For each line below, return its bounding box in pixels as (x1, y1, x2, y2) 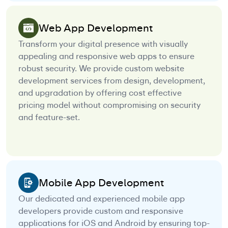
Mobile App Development (39, 176, 164, 190)
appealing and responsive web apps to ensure (18, 51, 194, 62)
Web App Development (39, 21, 153, 35)
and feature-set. (18, 112, 80, 123)
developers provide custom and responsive (18, 206, 183, 217)
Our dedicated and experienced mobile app (18, 193, 185, 205)
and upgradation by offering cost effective (18, 88, 182, 99)
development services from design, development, (18, 75, 205, 87)
